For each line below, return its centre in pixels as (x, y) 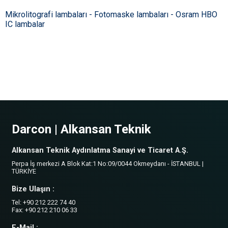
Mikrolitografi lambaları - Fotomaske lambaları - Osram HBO (111, 15)
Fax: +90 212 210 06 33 (45, 210)
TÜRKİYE (24, 172)
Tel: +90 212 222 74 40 (44, 203)
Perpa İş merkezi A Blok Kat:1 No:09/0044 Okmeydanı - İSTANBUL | (108, 164)
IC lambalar (25, 24)
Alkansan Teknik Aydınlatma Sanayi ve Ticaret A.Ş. (100, 151)
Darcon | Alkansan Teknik (81, 130)
